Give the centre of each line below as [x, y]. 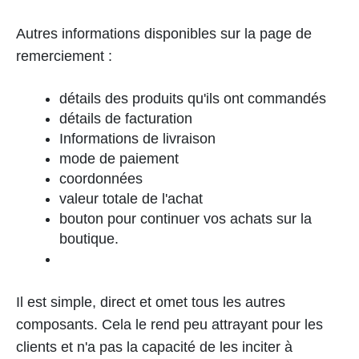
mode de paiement [119, 159]
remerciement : [64, 56]
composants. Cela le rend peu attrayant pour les [169, 325]
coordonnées [101, 179]
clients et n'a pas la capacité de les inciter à [154, 347]
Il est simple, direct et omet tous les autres [151, 303]
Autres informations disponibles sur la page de [164, 34]
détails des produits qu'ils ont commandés [193, 99]
